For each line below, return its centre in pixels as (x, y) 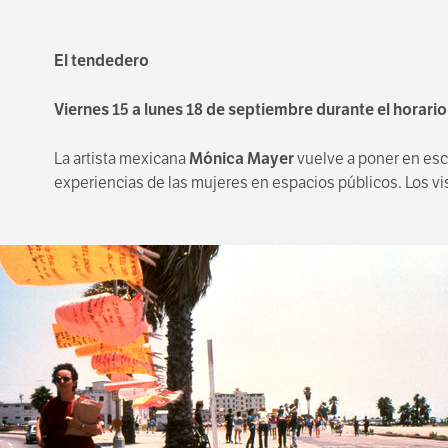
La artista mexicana (121, 158)
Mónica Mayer (241, 158)
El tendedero (101, 61)
